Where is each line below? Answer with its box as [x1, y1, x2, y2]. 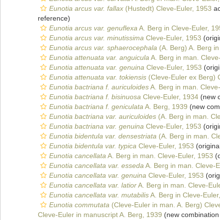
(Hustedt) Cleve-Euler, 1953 [123, 4, 212, 12]
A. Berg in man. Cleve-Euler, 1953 [106, 152, 213, 160]
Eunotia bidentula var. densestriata [49, 132, 157, 140]
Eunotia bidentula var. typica [49, 142, 137, 150]
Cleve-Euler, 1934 [141, 93, 198, 101]
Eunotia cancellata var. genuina [49, 171, 146, 179]
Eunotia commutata [49, 201, 110, 209]
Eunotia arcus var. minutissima [49, 34, 144, 42]
